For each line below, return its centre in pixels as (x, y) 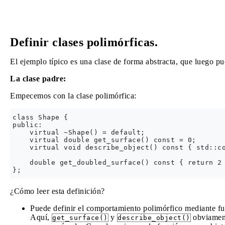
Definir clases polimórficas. (84, 42)
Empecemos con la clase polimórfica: (73, 96)
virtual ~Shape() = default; (79, 132)
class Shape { (40, 117)
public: (28, 125)
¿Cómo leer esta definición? (58, 191)
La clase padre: (38, 79)
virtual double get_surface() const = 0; (104, 140)
